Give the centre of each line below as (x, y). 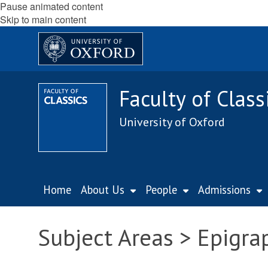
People (161, 190)
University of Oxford (172, 122)
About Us (103, 190)
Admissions (224, 190)
